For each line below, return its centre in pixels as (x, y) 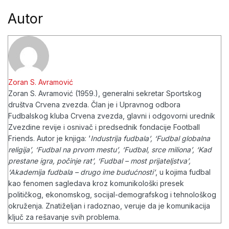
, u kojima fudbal (183, 172)
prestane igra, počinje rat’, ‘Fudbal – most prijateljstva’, (99, 161)
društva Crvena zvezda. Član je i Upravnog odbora (94, 104)
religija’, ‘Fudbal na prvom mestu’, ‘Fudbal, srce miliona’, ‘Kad (110, 149)
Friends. (21, 138)
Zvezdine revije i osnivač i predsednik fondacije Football (104, 127)
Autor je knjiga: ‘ (64, 138)
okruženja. (26, 205)
